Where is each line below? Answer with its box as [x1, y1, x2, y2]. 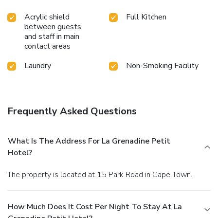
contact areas [24, 40, 71, 52]
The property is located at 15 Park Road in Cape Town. [12, 169, 192, 180]
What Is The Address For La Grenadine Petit [8, 135, 170, 146]
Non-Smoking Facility [126, 60, 199, 71]
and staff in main [24, 31, 79, 42]
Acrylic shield [24, 11, 70, 22]
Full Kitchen [126, 11, 166, 22]
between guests [24, 21, 81, 32]
